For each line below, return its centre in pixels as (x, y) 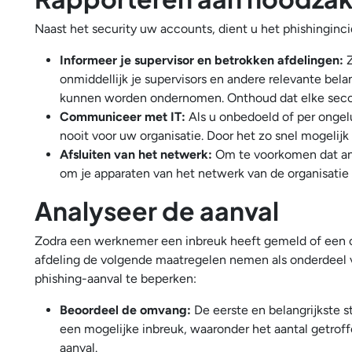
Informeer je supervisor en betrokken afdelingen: (203, 60)
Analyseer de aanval (157, 211)
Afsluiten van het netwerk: (136, 154)
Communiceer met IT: (123, 117)
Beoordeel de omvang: (127, 310)
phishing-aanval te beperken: (115, 279)
